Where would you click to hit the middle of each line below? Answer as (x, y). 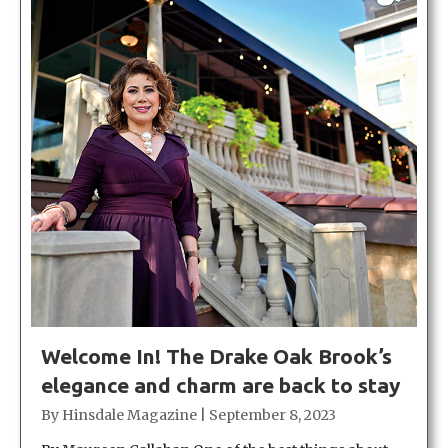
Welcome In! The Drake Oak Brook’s (216, 355)
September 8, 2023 (272, 414)
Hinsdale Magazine (129, 414)
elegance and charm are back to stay (220, 384)
